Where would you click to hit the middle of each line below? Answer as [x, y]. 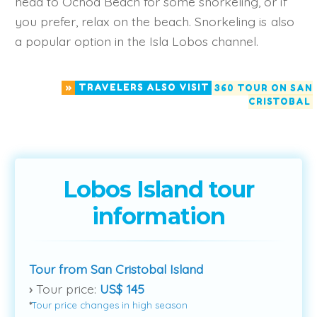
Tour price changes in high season [110, 305]
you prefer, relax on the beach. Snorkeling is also [155, 21]
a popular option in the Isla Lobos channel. [137, 41]
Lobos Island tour [158, 189]
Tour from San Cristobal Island [116, 269]
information [158, 216]
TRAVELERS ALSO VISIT [144, 88]
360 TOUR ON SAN [264, 88]
